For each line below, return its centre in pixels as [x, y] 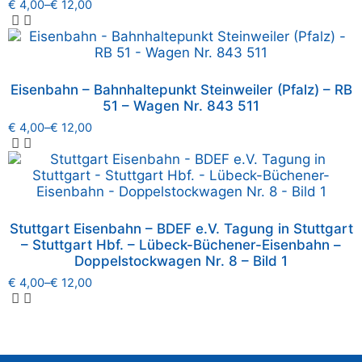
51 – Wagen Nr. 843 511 [181, 105]
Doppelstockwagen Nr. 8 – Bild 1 [181, 261]
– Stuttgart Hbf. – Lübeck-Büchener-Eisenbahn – [181, 244]
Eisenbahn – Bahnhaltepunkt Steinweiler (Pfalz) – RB [181, 89]
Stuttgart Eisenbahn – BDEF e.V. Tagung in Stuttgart [181, 228]
